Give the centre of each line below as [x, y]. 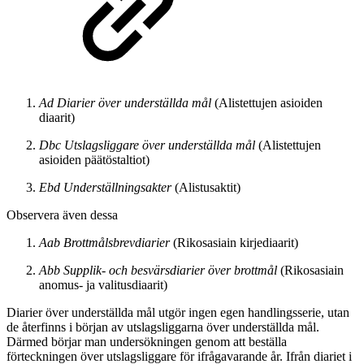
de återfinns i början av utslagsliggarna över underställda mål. [163, 327]
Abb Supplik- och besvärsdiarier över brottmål [158, 270]
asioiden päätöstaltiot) [94, 159]
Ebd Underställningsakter [105, 187]
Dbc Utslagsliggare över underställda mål [147, 145]
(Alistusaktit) [206, 187]
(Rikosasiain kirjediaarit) [234, 242]
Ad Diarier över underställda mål [125, 102]
